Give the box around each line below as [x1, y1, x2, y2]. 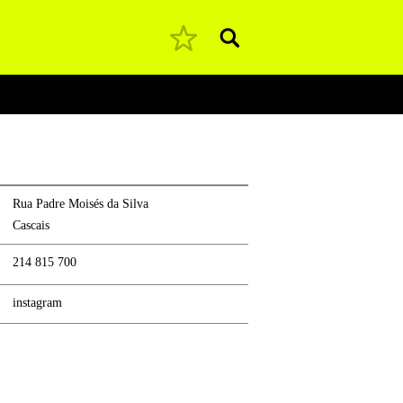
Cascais [12, 218, 49, 232]
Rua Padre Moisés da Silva [12, 196, 148, 210]
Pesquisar [228, 34, 295, 52]
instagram [12, 295, 62, 309]
